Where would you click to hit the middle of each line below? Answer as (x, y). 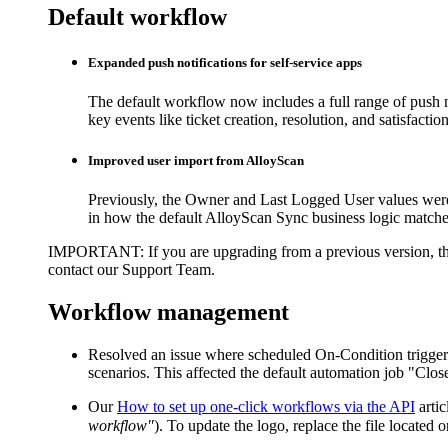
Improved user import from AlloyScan (196, 161)
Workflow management (168, 312)
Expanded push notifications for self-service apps (225, 62)
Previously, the (136, 200)
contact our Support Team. (131, 270)
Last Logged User (317, 200)
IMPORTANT (94, 252)
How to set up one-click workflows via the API (266, 407)
